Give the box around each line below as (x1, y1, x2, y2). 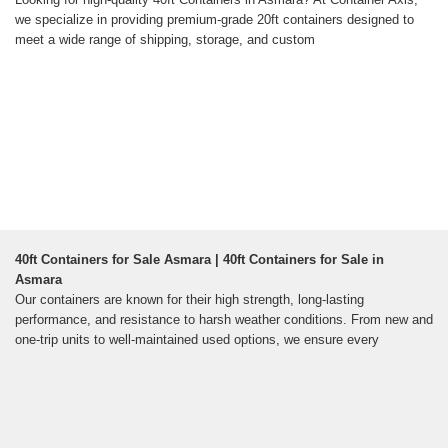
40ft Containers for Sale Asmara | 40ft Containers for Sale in (15, 252, 384, 268)
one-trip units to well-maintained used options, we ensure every (15, 332, 379, 348)
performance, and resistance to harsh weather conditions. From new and (15, 312, 433, 328)
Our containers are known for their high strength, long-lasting (15, 292, 364, 308)
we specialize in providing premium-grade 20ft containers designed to (15, 12, 414, 28)
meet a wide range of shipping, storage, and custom (15, 32, 315, 48)
